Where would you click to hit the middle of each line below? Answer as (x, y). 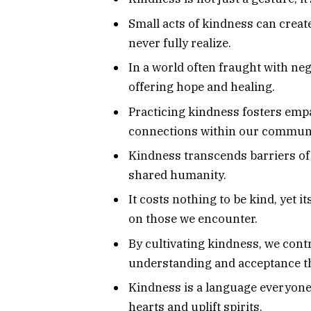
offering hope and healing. (202, 87)
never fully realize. (180, 43)
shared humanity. (177, 175)
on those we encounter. (193, 219)
